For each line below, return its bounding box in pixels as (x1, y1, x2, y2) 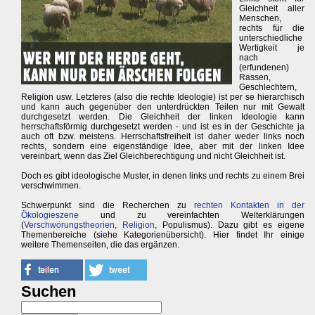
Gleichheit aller (239, 4, 305, 13)
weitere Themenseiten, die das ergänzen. (21, 240, 179, 250)
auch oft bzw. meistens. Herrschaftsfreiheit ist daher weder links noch (21, 131, 305, 141)
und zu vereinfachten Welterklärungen (79, 210, 305, 220)
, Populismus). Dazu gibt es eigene (154, 220, 305, 230)
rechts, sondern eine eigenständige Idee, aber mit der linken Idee (21, 141, 305, 151)
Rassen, (239, 72, 271, 82)
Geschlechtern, (239, 82, 297, 92)
